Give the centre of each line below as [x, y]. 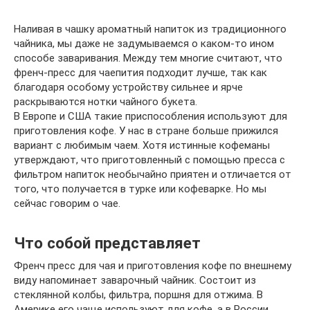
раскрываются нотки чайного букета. [106, 102]
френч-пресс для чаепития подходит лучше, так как [140, 73]
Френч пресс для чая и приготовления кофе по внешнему [153, 266]
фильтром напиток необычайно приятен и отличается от [153, 174]
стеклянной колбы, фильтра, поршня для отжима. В [138, 295]
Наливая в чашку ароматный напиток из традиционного [150, 29]
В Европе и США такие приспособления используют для [151, 116]
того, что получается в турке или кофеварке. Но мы [140, 189]
